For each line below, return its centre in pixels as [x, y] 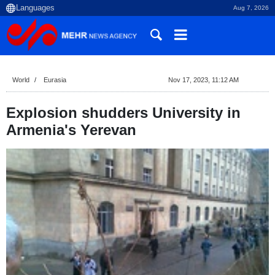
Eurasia [55, 80]
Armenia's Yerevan [71, 130]
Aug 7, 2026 [251, 8]
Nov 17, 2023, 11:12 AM [203, 80]
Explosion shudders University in [123, 113]
